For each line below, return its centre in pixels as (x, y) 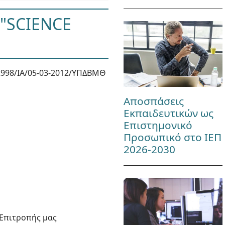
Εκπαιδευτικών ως (168, 113)
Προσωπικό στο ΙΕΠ (172, 137)
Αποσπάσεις (153, 101)
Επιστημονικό (158, 125)
